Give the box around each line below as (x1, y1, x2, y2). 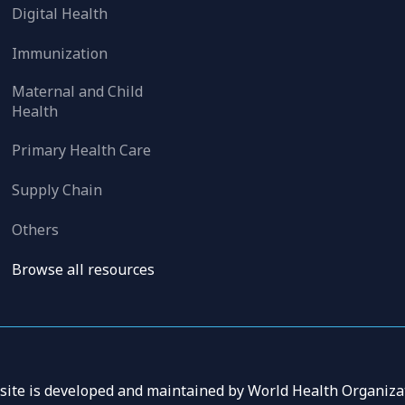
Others (12, 219, 60, 240)
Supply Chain (12, 180, 103, 201)
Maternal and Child (12, 80, 144, 101)
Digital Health (12, 4, 108, 24)
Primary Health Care (12, 140, 152, 161)
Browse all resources (12, 259, 155, 279)
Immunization (12, 42, 108, 63)
